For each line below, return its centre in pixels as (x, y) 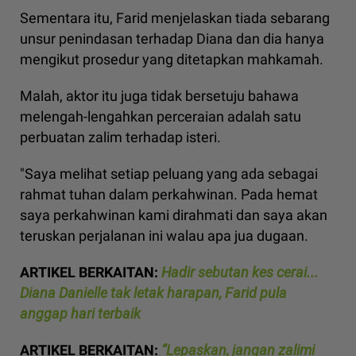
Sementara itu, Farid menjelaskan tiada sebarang (175, 18)
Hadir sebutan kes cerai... (240, 273)
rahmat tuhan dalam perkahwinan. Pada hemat (169, 195)
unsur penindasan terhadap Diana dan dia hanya (172, 39)
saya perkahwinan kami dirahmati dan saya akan (174, 215)
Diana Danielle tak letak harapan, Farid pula (153, 293)
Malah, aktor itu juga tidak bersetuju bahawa (159, 96)
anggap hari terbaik (80, 314)
